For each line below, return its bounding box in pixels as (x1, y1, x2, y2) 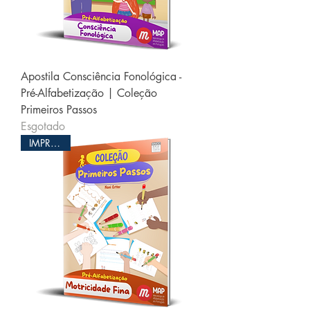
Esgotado (21, 119, 65, 134)
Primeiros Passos (21, 102, 97, 117)
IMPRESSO (51, 136, 60, 149)
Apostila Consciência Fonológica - (21, 69, 181, 84)
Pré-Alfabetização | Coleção (21, 86, 157, 100)
